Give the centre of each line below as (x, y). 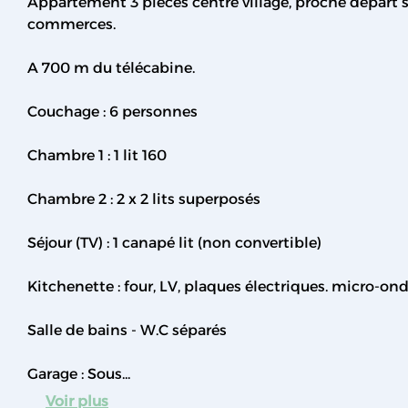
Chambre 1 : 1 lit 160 (97, 156)
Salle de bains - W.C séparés (127, 331)
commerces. (71, 25)
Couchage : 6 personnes (112, 112)
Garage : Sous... (79, 374)
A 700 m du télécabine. (111, 68)
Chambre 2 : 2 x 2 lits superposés (144, 199)
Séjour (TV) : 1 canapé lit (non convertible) (174, 243)
